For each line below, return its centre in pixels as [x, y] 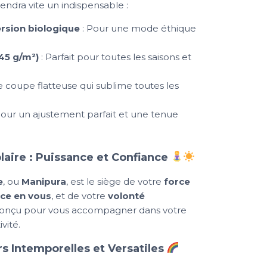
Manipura [44, 181]
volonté [126, 195]
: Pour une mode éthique [138, 29]
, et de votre [80, 195]
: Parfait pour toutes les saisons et [115, 57]
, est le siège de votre [115, 181]
